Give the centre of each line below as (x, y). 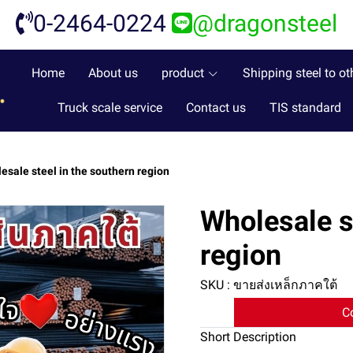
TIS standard (305, 108)
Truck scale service (110, 108)
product (182, 73)
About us (113, 73)
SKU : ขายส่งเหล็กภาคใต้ (269, 285)
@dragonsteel (265, 24)
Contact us (216, 108)
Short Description (248, 337)
